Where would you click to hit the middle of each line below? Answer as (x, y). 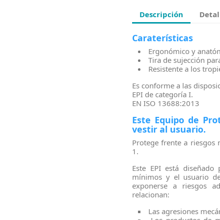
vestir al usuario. (169, 129)
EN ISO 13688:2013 (166, 103)
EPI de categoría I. (163, 95)
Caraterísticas (163, 38)
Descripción (161, 14)
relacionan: (151, 195)
